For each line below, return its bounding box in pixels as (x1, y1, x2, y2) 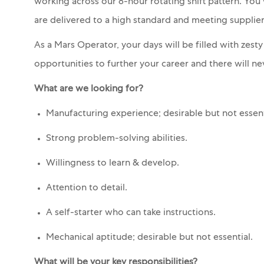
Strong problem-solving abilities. (46, 134, 187, 144)
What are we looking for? (34, 84, 143, 94)
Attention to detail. (46, 183, 127, 193)
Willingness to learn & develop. (46, 159, 181, 169)
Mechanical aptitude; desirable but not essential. (46, 233, 255, 243)
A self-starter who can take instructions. (46, 208, 216, 218)
